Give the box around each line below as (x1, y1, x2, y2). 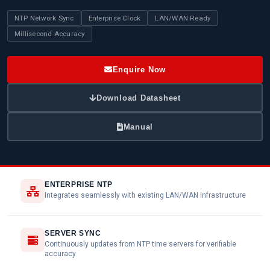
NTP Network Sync (14, 14, 74, 22)
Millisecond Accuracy (14, 30, 85, 38)
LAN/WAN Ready (155, 14, 211, 22)
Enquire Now (112, 65, 166, 74)
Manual (123, 122, 154, 131)
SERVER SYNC (45, 229, 101, 237)
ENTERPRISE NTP (45, 180, 113, 189)
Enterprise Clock (88, 14, 141, 22)
